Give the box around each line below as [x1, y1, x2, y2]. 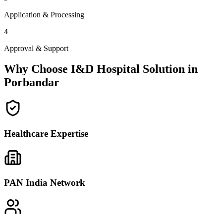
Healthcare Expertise [4, 128, 88, 139]
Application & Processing [4, 10, 84, 19]
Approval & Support [4, 44, 68, 53]
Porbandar [4, 76, 59, 89]
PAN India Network [4, 177, 85, 188]
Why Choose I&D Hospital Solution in [4, 62, 198, 76]
